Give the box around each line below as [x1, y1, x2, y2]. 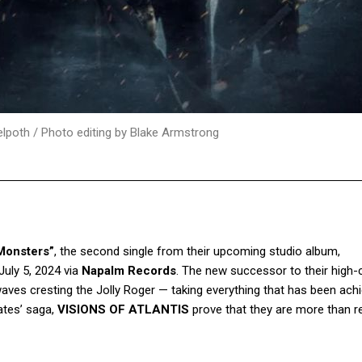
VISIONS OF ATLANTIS [57, 302, 189, 318]
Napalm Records [82, 263, 176, 279]
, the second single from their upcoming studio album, [54, 244, 340, 259]
